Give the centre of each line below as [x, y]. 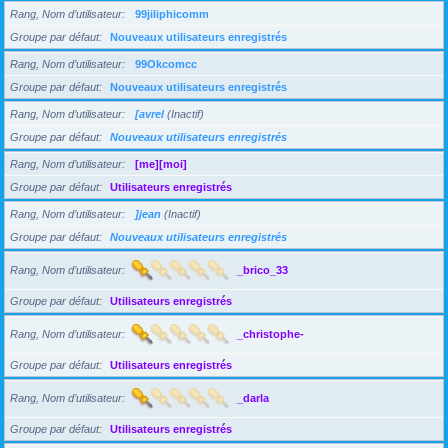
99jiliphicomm [172, 14]
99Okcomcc [166, 64]
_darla [253, 397]
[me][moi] [161, 164]
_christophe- [270, 333]
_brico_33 [262, 269]
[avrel [149, 114]
